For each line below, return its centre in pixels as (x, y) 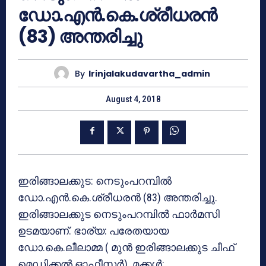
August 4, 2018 (133, 99)
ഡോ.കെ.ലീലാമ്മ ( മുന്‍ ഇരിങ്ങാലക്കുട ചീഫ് (126, 248)
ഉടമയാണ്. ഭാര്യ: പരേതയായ (93, 231)
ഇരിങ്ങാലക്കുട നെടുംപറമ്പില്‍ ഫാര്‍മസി (119, 214)
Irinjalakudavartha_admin (149, 73)
